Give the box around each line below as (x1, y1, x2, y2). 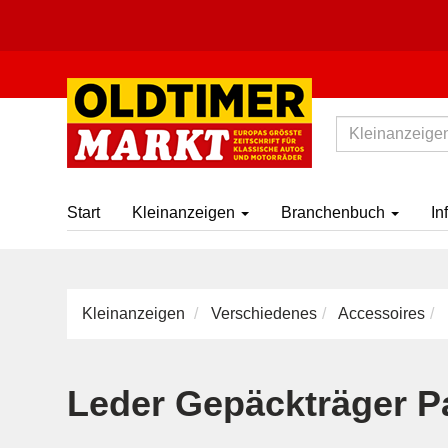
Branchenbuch (281, 204, 389, 221)
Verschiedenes (211, 305, 317, 322)
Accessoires (338, 305, 425, 322)
